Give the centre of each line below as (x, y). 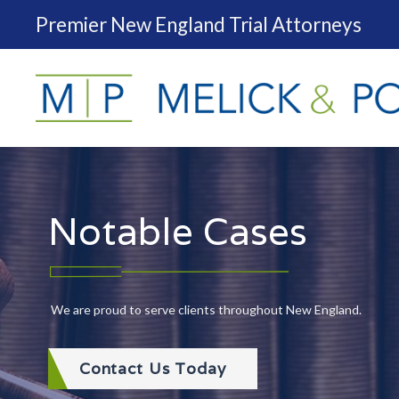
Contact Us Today (152, 369)
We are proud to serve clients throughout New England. (204, 309)
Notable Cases (177, 231)
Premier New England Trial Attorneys (199, 24)
